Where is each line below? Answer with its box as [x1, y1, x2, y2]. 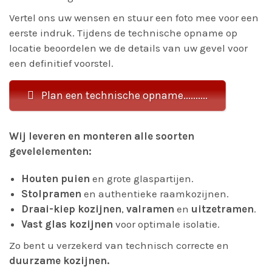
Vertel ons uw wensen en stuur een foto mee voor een [9, 12, 259, 24]
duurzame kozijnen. [9, 254, 109, 267]
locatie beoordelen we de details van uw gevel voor [9, 42, 248, 54]
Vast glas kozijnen [21, 218, 113, 230]
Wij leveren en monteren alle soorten [9, 130, 194, 142]
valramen [126, 203, 174, 215]
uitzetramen [191, 203, 254, 215]
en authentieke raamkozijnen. [81, 188, 229, 200]
